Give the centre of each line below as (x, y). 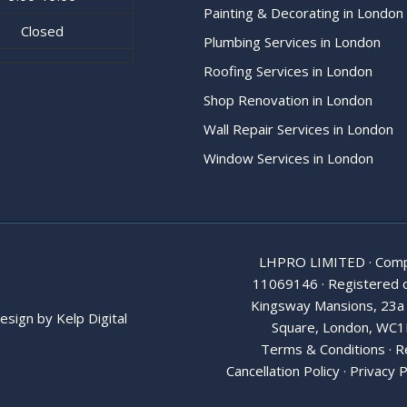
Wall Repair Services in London (298, 129)
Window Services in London (288, 158)
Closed (42, 31)
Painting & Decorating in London (303, 13)
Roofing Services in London (288, 71)
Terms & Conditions (323, 349)
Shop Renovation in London (288, 100)
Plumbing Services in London (292, 42)
